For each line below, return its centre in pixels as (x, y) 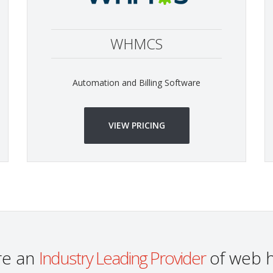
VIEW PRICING (136, 125)
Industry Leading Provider (122, 258)
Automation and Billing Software (136, 83)
